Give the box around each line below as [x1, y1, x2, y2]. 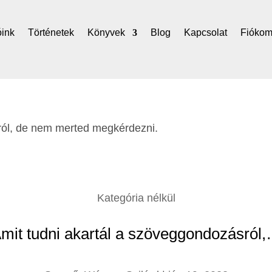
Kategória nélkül [97, 191, 175, 204]
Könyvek [87, 27, 126, 38]
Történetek [28, 27, 75, 38]
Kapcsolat [184, 27, 228, 38]
